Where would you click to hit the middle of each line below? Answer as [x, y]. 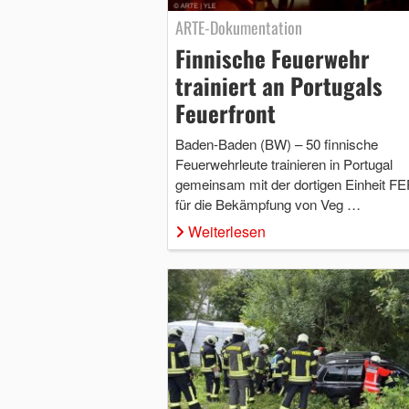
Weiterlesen [226, 231]
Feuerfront [225, 112]
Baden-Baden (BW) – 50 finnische [276, 143]
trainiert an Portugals [278, 85]
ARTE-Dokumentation [238, 27]
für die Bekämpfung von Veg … [267, 204]
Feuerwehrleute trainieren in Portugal [283, 163]
